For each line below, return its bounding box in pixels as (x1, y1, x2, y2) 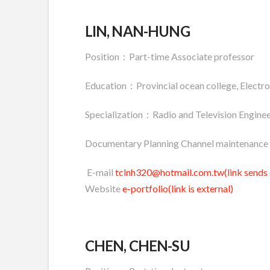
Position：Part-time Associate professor (84, 50, 254, 62)
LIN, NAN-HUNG (84, 22, 190, 40)
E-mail (84, 166, 115, 178)
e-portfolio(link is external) (122, 182, 233, 194)
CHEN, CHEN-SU (84, 236, 190, 254)
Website (84, 182, 122, 194)
